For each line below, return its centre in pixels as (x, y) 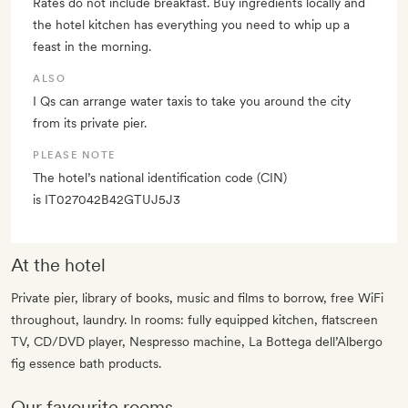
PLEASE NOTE (74, 156)
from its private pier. (90, 123)
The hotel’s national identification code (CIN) (160, 178)
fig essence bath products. (86, 364)
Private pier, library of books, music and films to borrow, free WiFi (197, 298)
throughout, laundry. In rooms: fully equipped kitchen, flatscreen (194, 320)
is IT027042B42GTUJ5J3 (107, 200)
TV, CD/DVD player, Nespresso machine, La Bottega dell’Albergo (197, 342)
